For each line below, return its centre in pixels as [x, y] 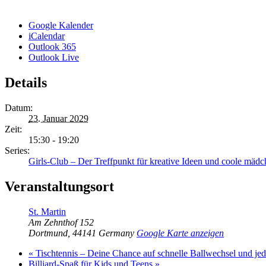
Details [26, 82]
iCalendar [47, 36]
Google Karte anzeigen [180, 233]
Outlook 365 [52, 46]
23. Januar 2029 [58, 118]
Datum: [19, 107]
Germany [116, 233]
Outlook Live [54, 57]
